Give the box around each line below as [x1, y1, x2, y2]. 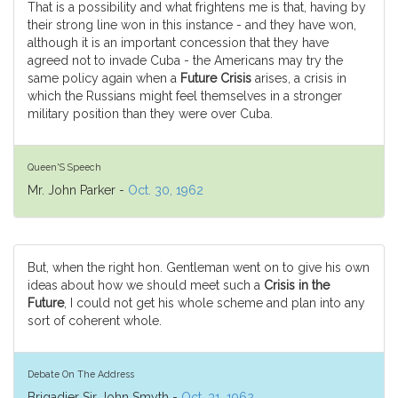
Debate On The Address [28, 368, 134, 379]
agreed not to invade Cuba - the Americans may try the [28, 53, 343, 68]
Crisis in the [264, 278, 330, 292]
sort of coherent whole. [28, 314, 162, 328]
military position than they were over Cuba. [28, 107, 273, 121]
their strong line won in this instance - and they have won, [28, 18, 356, 32]
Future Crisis [180, 71, 251, 85]
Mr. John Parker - [28, 183, 128, 197]
